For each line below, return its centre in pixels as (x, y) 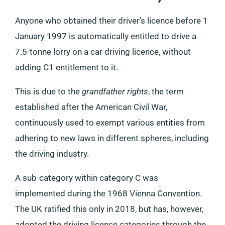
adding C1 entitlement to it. (67, 68)
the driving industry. (52, 154)
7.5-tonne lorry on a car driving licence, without (103, 52)
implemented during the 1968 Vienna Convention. (108, 194)
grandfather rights (115, 92)
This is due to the (48, 92)
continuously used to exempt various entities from (110, 123)
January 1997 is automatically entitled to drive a (106, 36)
